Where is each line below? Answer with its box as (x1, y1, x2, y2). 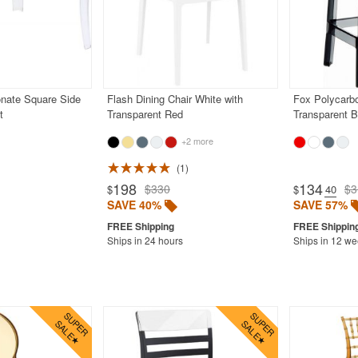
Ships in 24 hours (106, 233, 183, 247)
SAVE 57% (292, 196, 348, 213)
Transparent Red (106, 105, 183, 121)
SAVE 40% (106, 196, 161, 213)
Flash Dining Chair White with (106, 90, 243, 106)
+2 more (178, 133, 213, 147)
